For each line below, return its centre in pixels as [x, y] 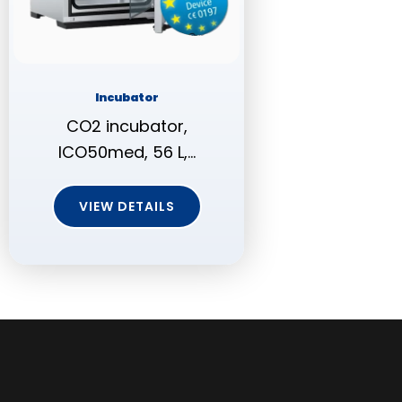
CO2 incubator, [127, 126]
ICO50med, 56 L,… [127, 152]
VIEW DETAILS [127, 206]
